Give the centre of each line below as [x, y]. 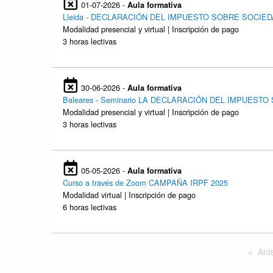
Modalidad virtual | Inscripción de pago [129, 195]
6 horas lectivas [90, 207]
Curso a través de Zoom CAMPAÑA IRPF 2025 [145, 183]
